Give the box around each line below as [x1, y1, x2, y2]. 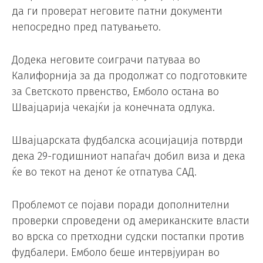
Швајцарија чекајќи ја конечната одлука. [12, 101, 215, 114]
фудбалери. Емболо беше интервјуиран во [12, 245, 220, 259]
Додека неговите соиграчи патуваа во [12, 53, 200, 67]
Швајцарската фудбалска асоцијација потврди [12, 133, 243, 147]
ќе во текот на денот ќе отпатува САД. [12, 165, 197, 178]
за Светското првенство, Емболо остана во [12, 85, 219, 99]
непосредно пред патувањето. [12, 21, 161, 34]
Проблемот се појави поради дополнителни [12, 198, 230, 211]
